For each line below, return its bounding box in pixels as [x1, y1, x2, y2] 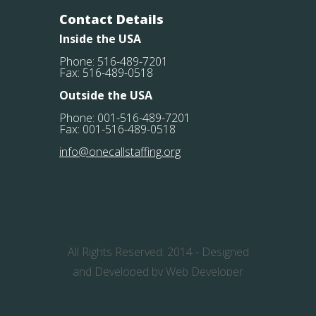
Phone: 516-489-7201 [59, 54, 168, 69]
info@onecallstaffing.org [59, 144, 181, 159]
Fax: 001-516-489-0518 [59, 121, 176, 137]
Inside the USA [59, 31, 141, 47]
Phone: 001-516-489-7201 [59, 110, 190, 126]
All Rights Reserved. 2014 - [67, 244, 202, 260]
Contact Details [59, 11, 164, 28]
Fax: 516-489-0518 [59, 65, 153, 80]
